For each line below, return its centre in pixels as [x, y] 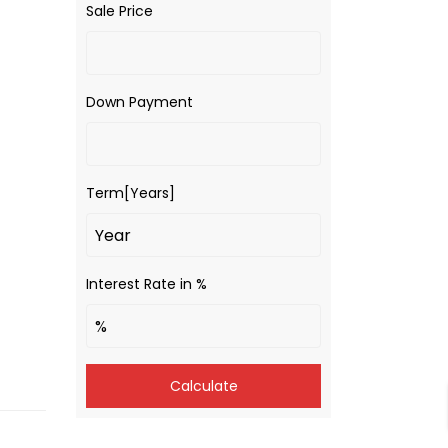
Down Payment [139, 102]
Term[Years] [130, 193]
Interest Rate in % [146, 284]
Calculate [203, 386]
